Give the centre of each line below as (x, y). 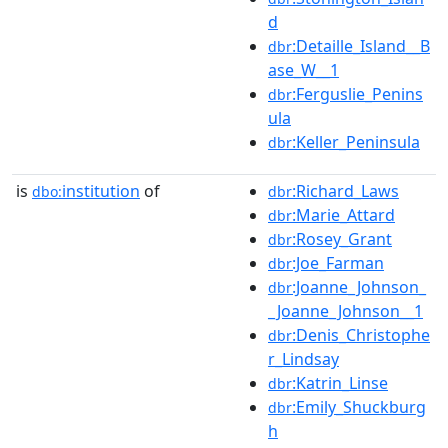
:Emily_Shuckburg (359, 406)
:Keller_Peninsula (356, 141)
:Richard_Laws (345, 190)
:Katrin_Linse (340, 382)
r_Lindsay (303, 358)
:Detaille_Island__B (361, 45)
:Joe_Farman (338, 262)
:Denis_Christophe (361, 334)
